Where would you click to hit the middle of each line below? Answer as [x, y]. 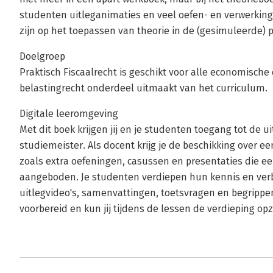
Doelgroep [42, 56]
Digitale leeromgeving [69, 114]
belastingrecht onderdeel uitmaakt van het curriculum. [144, 88]
